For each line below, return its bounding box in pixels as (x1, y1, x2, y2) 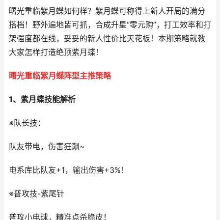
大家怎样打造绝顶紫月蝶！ (9, 48, 103, 57)
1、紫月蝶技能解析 (9, 95, 76, 104)
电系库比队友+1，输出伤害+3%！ (9, 165, 129, 175)
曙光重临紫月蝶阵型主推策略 (9, 71, 111, 81)
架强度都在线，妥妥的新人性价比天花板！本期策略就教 (9, 34, 205, 43)
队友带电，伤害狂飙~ (9, 142, 85, 151)
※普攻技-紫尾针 (9, 189, 64, 198)
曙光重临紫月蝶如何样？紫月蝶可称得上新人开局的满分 (9, 6, 205, 16)
